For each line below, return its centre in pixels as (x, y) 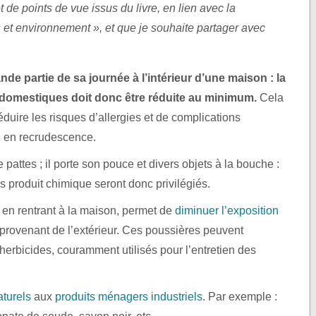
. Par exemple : (240, 296)
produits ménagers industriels (129, 296)
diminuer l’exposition (227, 210)
